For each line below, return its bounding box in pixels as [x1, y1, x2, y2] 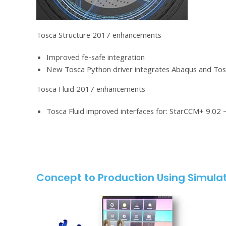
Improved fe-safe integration [46, 52, 145, 66]
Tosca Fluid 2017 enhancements [36, 84, 145, 97]
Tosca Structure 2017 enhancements [36, 30, 161, 43]
